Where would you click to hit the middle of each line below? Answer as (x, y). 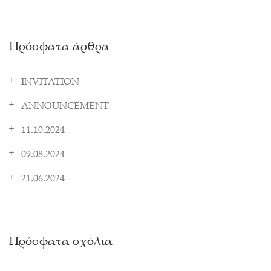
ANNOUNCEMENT (65, 107)
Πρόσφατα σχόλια (61, 242)
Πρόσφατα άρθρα (59, 47)
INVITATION (50, 83)
